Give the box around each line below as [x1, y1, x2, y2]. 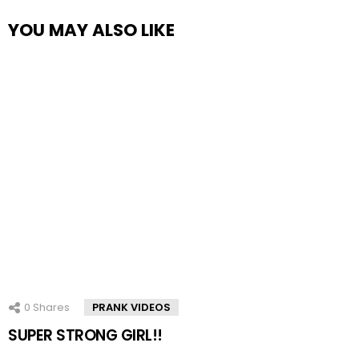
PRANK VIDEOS [92, 299, 171, 315]
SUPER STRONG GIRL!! [8, 324, 163, 346]
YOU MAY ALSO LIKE [8, 18, 175, 42]
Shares [30, 299, 70, 315]
